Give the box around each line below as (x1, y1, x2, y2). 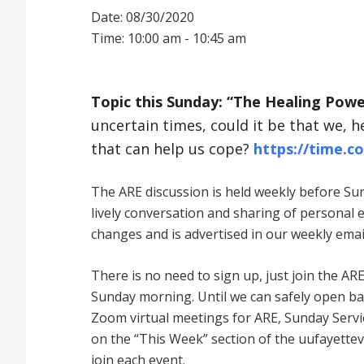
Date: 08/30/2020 (91, 8, 194, 26)
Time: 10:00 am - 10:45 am (91, 29, 246, 47)
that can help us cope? (91, 139, 253, 158)
